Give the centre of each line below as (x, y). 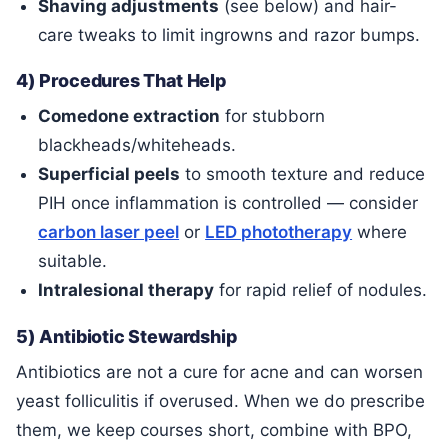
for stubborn (273, 116)
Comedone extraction (129, 116)
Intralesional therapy (126, 290)
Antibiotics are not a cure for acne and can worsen (219, 371)
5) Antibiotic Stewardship (126, 336)
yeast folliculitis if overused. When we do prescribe (220, 400)
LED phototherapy (279, 232)
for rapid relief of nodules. (321, 290)
